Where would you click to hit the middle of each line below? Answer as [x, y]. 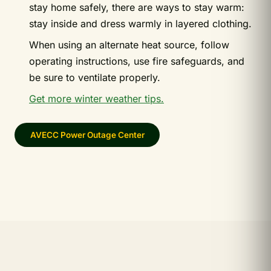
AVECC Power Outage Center [87, 135]
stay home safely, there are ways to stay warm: [137, 8]
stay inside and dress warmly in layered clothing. [140, 24]
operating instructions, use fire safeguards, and [137, 61]
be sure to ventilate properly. [95, 78]
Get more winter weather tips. [96, 99]
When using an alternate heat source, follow [129, 45]
